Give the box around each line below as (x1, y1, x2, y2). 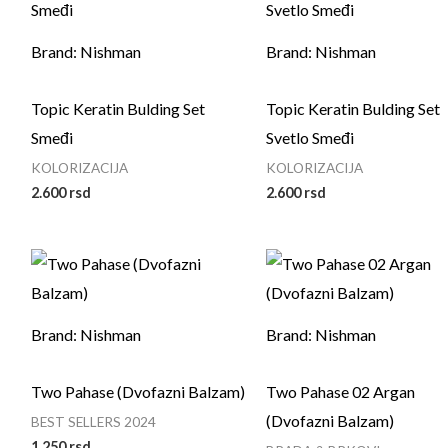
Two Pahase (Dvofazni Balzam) (30, 381, 245, 401)
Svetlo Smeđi (265, 127, 354, 147)
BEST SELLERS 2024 (30, 413, 156, 430)
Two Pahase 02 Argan (265, 381, 415, 401)
